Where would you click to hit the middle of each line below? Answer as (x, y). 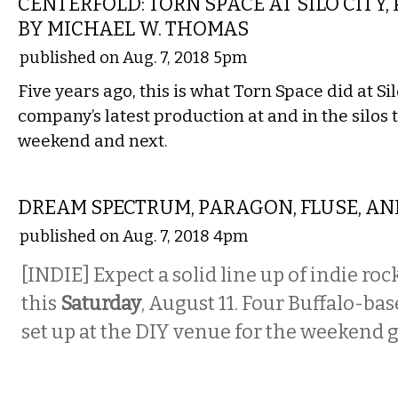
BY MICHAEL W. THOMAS (133, 29)
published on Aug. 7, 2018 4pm (134, 236)
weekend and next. (93, 141)
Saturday (101, 304)
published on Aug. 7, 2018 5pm (133, 58)
